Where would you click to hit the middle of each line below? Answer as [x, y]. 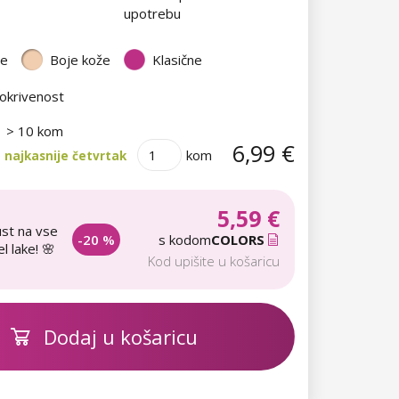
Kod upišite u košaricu [214, 261]
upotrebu [152, 13]
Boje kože [80, 60]
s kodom [185, 239]
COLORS [238, 239]
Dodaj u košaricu [121, 336]
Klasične [177, 60]
